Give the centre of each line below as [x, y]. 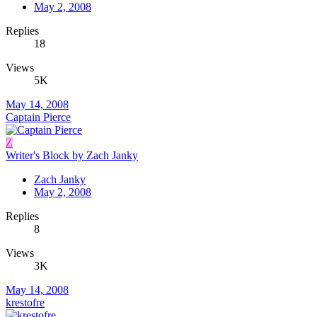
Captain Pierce [38, 117]
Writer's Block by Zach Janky [72, 156]
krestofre [25, 303]
